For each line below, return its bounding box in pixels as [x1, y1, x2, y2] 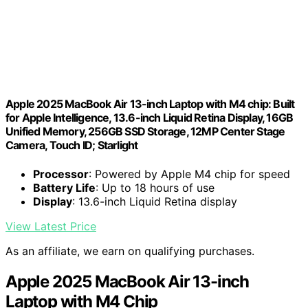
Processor [33, 166, 89, 181]
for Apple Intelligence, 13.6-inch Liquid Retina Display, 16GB [5, 111, 294, 125]
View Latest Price [5, 219, 96, 233]
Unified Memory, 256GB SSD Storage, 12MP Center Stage [5, 124, 285, 139]
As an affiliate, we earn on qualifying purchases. [5, 243, 254, 258]
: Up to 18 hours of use [96, 180, 214, 195]
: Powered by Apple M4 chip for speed [89, 166, 290, 181]
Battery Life [33, 180, 96, 195]
